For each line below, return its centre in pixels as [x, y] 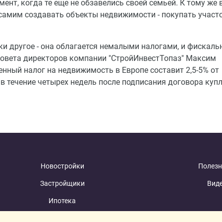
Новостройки [62, 166]
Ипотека [62, 201]
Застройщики [62, 184]
